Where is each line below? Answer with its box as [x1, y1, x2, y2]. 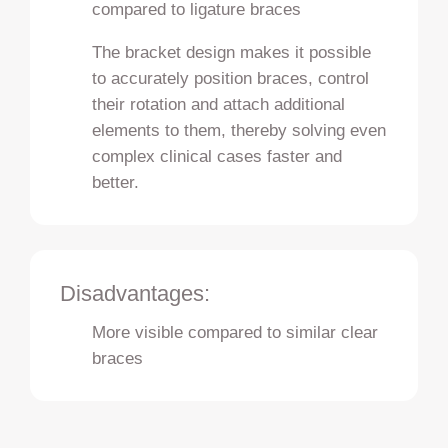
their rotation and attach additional [92, 94, 346, 115]
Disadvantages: [59, 281, 210, 306]
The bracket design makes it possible [92, 42, 372, 63]
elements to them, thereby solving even [92, 120, 387, 141]
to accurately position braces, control [92, 68, 370, 89]
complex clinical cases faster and [92, 146, 343, 167]
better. [92, 172, 140, 193]
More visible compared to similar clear [92, 322, 379, 343]
